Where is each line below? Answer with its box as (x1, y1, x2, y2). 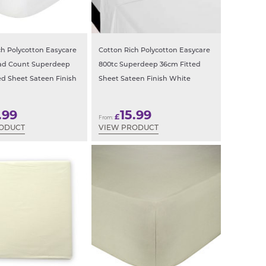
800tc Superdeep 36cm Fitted (99, 62, 201, 69)
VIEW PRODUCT (99, 124, 159, 132)
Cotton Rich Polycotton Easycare (99, 47, 210, 55)
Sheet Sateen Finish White (99, 76, 191, 83)
